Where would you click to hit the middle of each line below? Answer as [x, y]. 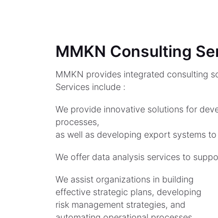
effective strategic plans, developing [128, 192]
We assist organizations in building [125, 179]
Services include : [91, 87]
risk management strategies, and [120, 205]
